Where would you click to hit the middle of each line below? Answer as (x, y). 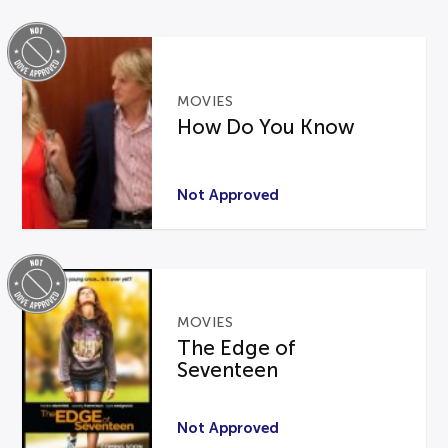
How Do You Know (266, 126)
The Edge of (237, 348)
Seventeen (228, 370)
